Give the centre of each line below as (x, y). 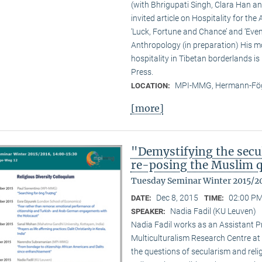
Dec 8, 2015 (177, 197)
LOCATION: (151, 86)
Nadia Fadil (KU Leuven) (213, 211)
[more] (147, 108)
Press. (142, 72)
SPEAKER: (149, 211)
